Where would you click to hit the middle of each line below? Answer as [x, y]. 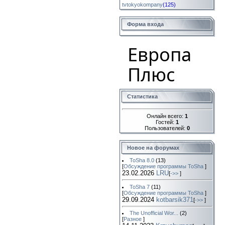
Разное [133, 219]
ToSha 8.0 [142, 160]
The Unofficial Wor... [154, 213]
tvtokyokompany [142, 5]
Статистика [142, 96]
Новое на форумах [153, 148]
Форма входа [145, 24]
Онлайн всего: [166, 116]
